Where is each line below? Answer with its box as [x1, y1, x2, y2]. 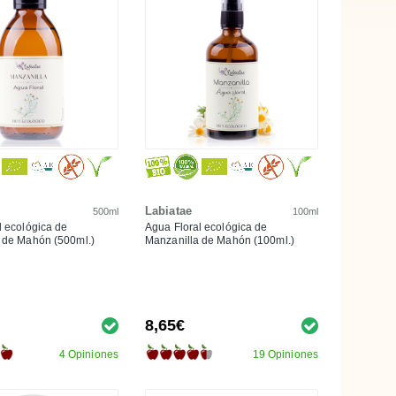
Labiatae [145, 203, 192, 217]
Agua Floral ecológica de [145, 220, 268, 233]
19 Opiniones [252, 347, 318, 361]
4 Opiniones [58, 347, 118, 361]
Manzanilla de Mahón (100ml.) [145, 233, 294, 247]
